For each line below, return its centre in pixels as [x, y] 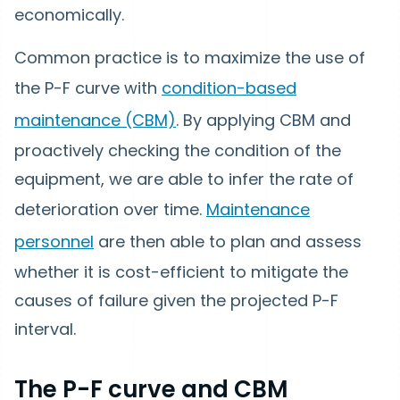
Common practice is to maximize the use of [190, 57]
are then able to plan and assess [228, 241]
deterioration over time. [110, 209]
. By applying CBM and [263, 120]
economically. [69, 14]
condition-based [229, 87]
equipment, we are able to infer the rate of [184, 179]
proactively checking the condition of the [178, 150]
